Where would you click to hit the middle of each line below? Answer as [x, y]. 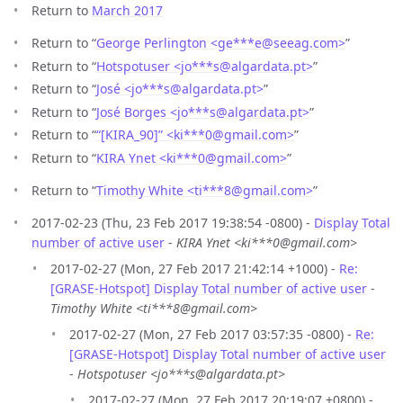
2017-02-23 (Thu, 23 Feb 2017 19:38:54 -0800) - [173, 222]
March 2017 [127, 11]
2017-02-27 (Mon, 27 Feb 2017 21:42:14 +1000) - [195, 268]
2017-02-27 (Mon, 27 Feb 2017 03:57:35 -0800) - [212, 334]
